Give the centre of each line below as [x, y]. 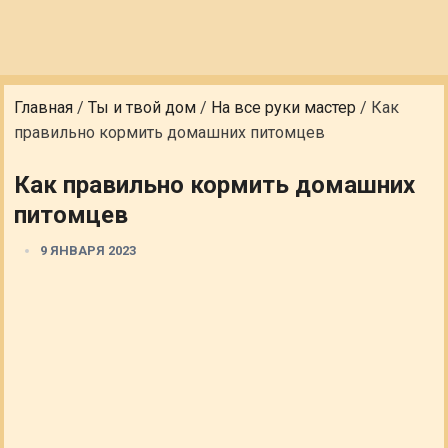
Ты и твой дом [142, 107]
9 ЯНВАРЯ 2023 [88, 250]
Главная [44, 107]
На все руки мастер [284, 107]
